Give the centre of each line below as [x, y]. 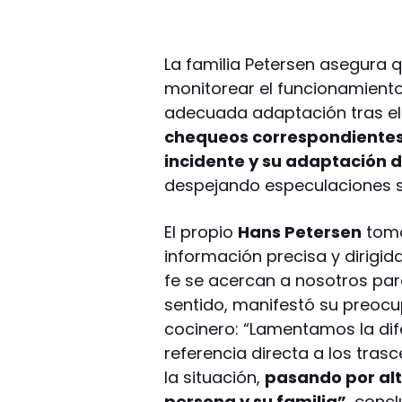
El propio [201, 232]
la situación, [215, 377]
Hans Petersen [300, 232]
